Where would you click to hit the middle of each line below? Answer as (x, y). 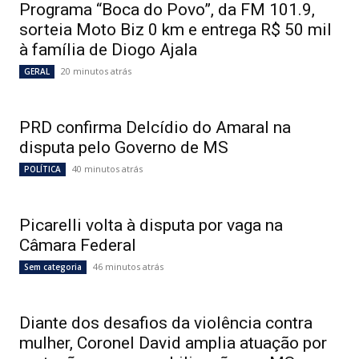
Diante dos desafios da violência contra (166, 323)
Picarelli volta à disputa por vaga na (151, 225)
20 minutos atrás (96, 71)
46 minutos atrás (128, 266)
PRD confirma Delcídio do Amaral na (155, 127)
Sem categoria (53, 267)
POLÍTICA (42, 169)
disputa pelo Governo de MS (124, 147)
